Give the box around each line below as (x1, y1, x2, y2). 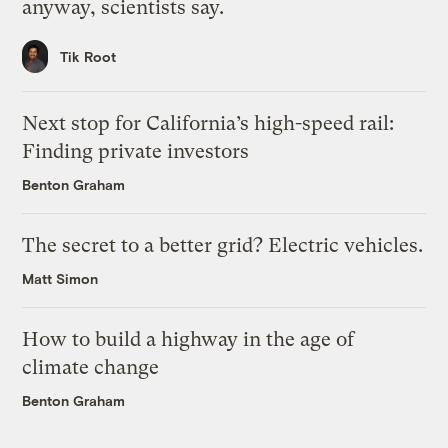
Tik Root (60, 47, 117, 65)
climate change (22, 355, 160, 379)
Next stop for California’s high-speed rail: (22, 111, 395, 135)
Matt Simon (22, 269, 99, 287)
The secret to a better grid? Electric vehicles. (22, 233, 424, 257)
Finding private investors (22, 139, 250, 163)
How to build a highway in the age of (22, 327, 355, 351)
